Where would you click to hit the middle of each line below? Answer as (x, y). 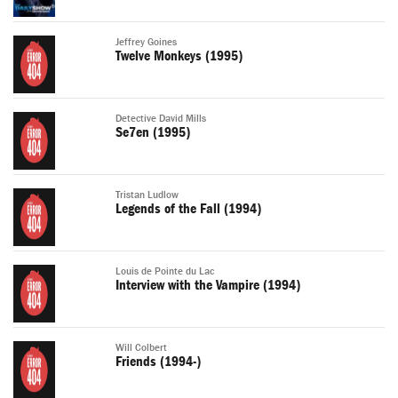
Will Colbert (141, 348)
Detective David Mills (161, 119)
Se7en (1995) (153, 133)
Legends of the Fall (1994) (188, 209)
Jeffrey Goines (146, 43)
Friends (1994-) (158, 362)
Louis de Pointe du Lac (165, 272)
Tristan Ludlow (147, 195)
